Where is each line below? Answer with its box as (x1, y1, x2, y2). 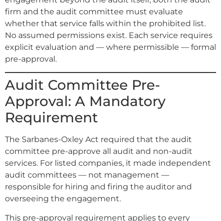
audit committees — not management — (5, 170, 169, 180)
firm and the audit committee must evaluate (5, 6, 183, 16)
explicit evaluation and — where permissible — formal (5, 42, 216, 52)
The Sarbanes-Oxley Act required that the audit (5, 135, 192, 145)
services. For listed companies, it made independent (5, 158, 211, 168)
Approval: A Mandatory (5, 93, 166, 110)
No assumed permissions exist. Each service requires (5, 30, 213, 40)
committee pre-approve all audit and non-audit (5, 147, 192, 156)
